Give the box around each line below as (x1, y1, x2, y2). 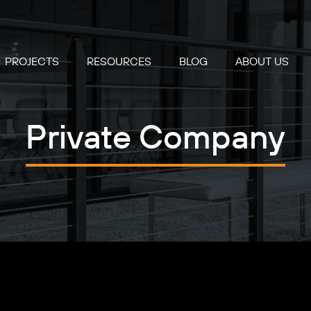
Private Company (26, 118, 285, 160)
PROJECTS (5, 55, 59, 69)
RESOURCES (87, 55, 151, 69)
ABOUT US (235, 55, 289, 69)
